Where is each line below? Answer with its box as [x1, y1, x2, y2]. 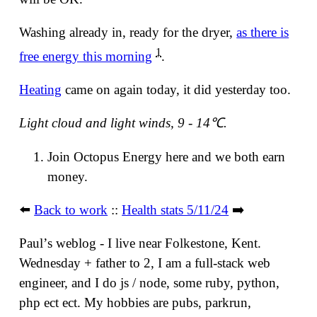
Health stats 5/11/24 [122, 202, 229, 217]
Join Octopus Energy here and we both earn [47, 149, 286, 164]
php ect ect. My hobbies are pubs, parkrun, [19, 295, 252, 311]
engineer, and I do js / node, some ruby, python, [19, 275, 280, 291]
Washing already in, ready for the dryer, [19, 24, 237, 40]
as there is [236, 24, 289, 40]
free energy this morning [19, 49, 153, 64]
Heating [19, 82, 62, 98]
